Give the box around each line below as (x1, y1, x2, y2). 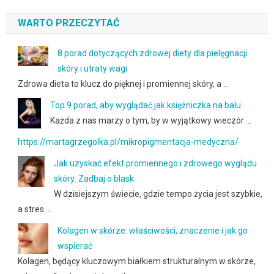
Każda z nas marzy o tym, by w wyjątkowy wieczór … (50, 115, 251, 125)
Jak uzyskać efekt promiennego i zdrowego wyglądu (53, 158, 257, 169)
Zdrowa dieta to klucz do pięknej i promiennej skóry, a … (17, 78, 229, 89)
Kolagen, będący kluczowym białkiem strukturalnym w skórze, (17, 256, 256, 267)
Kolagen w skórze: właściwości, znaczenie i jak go (57, 226, 248, 236)
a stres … (17, 204, 51, 215)
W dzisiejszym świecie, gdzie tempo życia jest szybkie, (53, 189, 262, 199)
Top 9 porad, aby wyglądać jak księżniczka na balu (50, 100, 241, 110)
